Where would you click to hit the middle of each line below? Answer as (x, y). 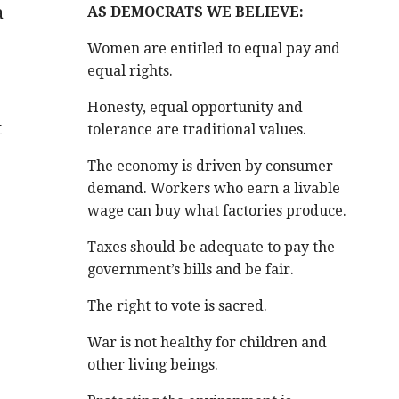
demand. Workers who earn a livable (214, 188)
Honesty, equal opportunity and (195, 107)
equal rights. (130, 71)
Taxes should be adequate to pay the (212, 247)
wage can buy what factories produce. (217, 211)
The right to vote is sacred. (178, 306)
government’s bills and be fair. (191, 269)
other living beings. (153, 365)
